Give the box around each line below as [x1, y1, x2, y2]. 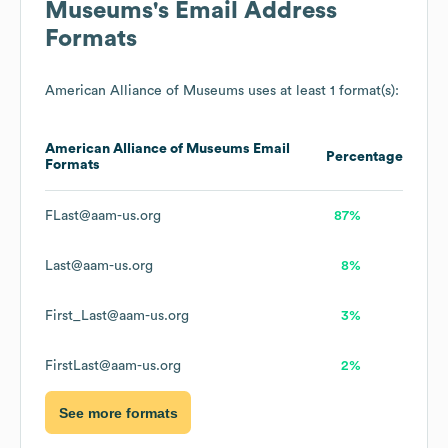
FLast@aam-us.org [45, 209, 161, 224]
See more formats [58, 404, 178, 421]
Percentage [326, 150, 403, 165]
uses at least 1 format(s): [244, 84, 399, 99]
